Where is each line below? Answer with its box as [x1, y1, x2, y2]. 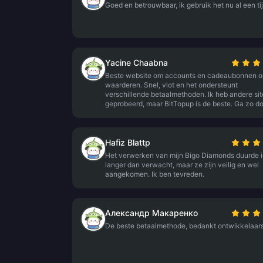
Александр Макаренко [105, 208, 198, 218]
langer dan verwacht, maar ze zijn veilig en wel [105, 160, 259, 169]
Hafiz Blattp [105, 137, 150, 147]
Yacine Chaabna [105, 58, 168, 68]
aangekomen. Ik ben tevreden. [105, 170, 204, 178]
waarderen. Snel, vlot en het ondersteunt [105, 80, 238, 89]
